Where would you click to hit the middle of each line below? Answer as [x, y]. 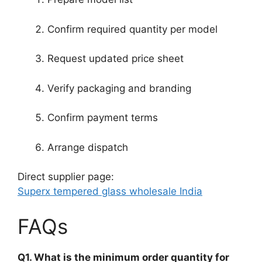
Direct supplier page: [66, 177]
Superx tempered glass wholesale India [110, 191]
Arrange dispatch [88, 147]
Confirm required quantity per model [132, 29]
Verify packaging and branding [119, 88]
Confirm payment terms [103, 118]
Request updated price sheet [116, 58]
